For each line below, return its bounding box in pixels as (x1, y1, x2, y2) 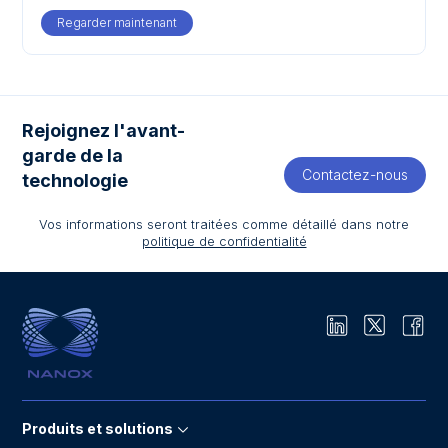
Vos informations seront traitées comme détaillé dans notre (39, 216, 409, 232)
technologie (22, 170, 129, 192)
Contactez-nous (301, 166, 408, 184)
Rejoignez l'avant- (22, 120, 186, 142)
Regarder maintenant (57, 14, 178, 30)
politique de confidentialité (141, 233, 307, 249)
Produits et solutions (22, 419, 174, 437)
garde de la (22, 145, 124, 167)
